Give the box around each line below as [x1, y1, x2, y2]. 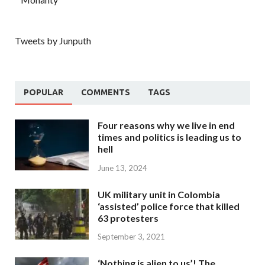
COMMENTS [81, 87, 130, 97]
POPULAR [24, 87, 63, 97]
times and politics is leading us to [98, 131, 241, 143]
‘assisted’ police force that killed [98, 200, 240, 212]
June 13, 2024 [98, 163, 147, 173]
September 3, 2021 [98, 232, 165, 242]
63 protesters [98, 212, 159, 224]
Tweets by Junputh [15, 34, 91, 46]
